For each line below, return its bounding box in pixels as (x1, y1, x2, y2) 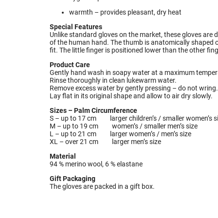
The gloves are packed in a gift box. (50, 182, 155, 191)
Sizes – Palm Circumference (50, 107, 137, 115)
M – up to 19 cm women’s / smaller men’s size (50, 122, 198, 130)
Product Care (50, 61, 90, 69)
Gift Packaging (50, 175, 95, 183)
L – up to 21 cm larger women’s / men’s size (50, 130, 191, 138)
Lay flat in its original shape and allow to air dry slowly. (50, 92, 213, 100)
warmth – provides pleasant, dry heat (69, 8, 182, 17)
